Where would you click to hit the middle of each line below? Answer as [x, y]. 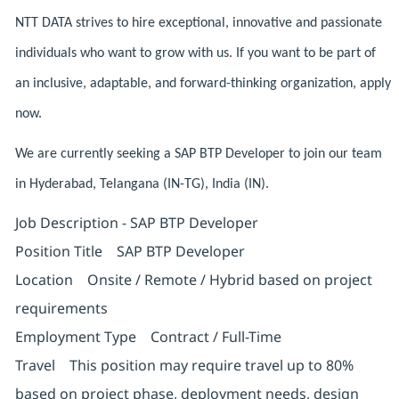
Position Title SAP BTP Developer [130, 252]
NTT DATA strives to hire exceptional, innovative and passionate [198, 24]
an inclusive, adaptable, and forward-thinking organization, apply [203, 84]
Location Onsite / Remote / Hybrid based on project [193, 280]
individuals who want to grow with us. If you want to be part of [195, 54]
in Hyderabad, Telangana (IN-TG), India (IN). [142, 185]
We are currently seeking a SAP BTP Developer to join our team [198, 155]
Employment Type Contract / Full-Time [148, 337]
